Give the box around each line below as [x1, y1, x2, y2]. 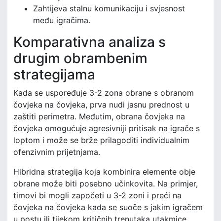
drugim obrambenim [13, 49, 147, 67]
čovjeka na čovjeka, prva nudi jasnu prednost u [13, 99, 189, 110]
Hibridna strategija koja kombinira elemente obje [13, 166, 195, 177]
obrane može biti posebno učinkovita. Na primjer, [13, 178, 198, 188]
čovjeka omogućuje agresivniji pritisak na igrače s [13, 123, 200, 133]
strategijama [13, 66, 95, 83]
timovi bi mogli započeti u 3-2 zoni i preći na [13, 190, 182, 200]
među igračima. [33, 15, 90, 25]
